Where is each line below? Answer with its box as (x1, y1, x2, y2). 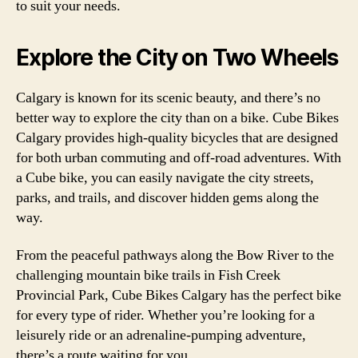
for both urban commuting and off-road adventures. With (16, 148, 341, 167)
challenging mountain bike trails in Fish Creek (16, 266, 280, 284)
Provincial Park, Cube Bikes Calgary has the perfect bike (16, 286, 341, 304)
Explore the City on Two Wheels (16, 43, 339, 71)
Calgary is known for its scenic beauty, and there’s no (16, 88, 320, 107)
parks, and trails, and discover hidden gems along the (16, 188, 319, 207)
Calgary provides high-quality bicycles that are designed (16, 128, 338, 147)
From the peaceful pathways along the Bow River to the (16, 246, 334, 265)
